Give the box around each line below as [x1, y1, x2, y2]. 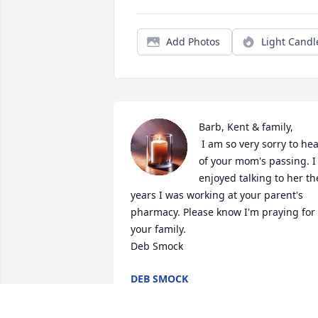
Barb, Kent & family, [199, 120, 293, 134]
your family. [131, 222, 186, 236]
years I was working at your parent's [131, 188, 303, 202]
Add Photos [166, 35, 220, 49]
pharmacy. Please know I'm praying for [131, 205, 315, 219]
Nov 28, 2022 [131, 286, 192, 300]
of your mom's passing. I [199, 154, 316, 168]
